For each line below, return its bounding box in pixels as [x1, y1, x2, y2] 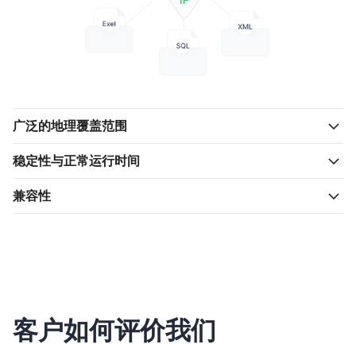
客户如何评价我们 [13, 315, 216, 346]
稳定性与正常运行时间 [13, 152, 140, 168]
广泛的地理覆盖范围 [13, 117, 127, 133]
